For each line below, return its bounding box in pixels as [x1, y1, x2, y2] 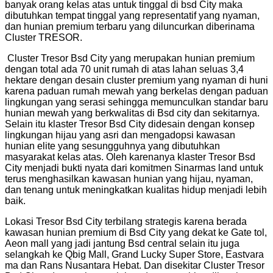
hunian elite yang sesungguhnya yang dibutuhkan [5, 141, 220, 152]
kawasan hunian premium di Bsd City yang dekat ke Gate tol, [5, 227, 267, 238]
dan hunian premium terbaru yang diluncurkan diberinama [5, 21, 255, 32]
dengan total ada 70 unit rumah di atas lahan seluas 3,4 [5, 64, 244, 75]
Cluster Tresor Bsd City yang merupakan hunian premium [5, 53, 255, 64]
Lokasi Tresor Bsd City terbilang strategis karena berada [5, 216, 247, 227]
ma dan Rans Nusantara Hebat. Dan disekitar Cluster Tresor [5, 260, 264, 271]
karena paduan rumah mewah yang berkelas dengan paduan [5, 86, 268, 97]
